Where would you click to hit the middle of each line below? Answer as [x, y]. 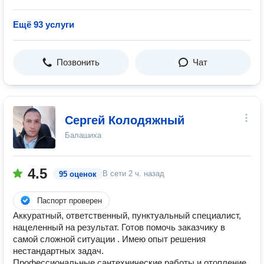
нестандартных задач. [58, 251]
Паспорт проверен [70, 201]
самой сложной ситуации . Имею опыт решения [109, 239]
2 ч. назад [146, 174]
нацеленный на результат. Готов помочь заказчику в [119, 227]
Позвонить [78, 62]
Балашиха [83, 135]
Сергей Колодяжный [125, 120]
